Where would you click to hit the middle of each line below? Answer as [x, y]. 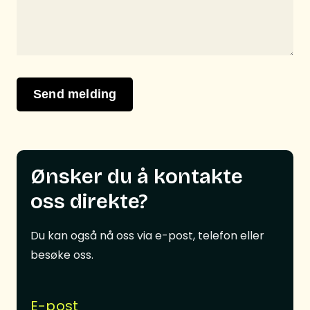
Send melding [75, 94]
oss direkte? [89, 202]
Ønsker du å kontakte [137, 177]
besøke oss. [62, 255]
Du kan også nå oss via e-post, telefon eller [147, 236]
